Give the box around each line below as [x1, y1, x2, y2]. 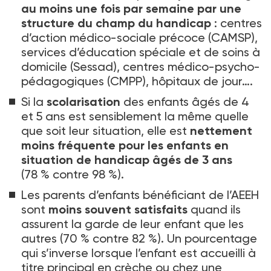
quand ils [191, 201, 241, 217]
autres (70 [21, 230, 77, 246]
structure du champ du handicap [21, 15, 211, 30]
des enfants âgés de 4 [120, 94, 249, 109]
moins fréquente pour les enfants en [21, 137, 229, 152]
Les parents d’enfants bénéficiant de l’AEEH [21, 187, 259, 202]
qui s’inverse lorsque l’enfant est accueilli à [21, 245, 256, 260]
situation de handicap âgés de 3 [21, 152, 209, 167]
